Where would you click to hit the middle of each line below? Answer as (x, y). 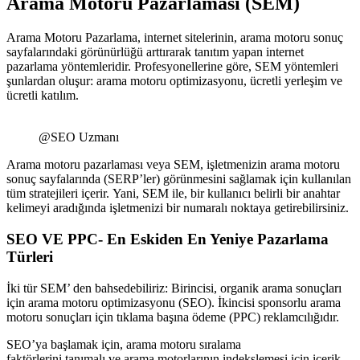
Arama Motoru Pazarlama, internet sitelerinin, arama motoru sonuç (175, 38)
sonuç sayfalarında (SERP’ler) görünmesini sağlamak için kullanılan (179, 179)
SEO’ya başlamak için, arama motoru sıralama (124, 344)
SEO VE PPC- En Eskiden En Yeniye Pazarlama (168, 239)
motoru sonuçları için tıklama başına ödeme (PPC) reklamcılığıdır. (173, 317)
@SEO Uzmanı (79, 137)
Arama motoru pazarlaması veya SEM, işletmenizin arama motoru (173, 165)
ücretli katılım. (43, 96)
